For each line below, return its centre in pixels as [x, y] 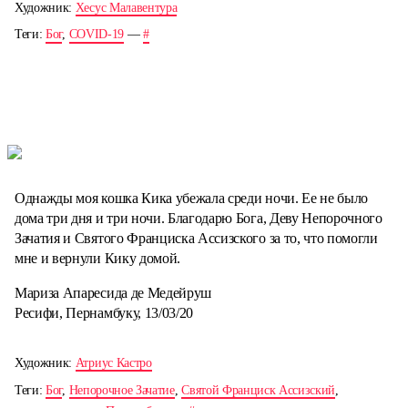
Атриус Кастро [113, 362]
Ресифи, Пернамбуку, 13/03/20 [104, 312]
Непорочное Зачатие [122, 390]
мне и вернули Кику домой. [97, 258]
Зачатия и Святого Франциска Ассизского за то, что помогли [196, 238]
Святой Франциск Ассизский [259, 390]
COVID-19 [96, 35]
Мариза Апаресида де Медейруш [113, 292]
